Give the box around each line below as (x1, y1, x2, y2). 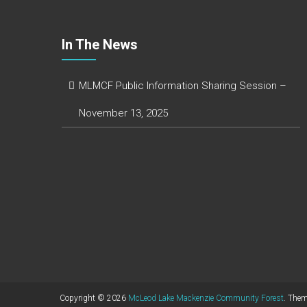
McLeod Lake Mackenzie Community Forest (128, 293, 284, 304)
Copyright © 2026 (60, 293, 128, 304)
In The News (61, 36, 138, 53)
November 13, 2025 (78, 107, 168, 120)
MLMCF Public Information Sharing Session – (78, 79, 286, 93)
